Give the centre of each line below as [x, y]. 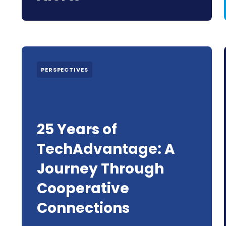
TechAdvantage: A [106, 149]
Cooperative [83, 188]
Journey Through [100, 169]
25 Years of [77, 129]
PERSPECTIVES [65, 70]
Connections [83, 208]
